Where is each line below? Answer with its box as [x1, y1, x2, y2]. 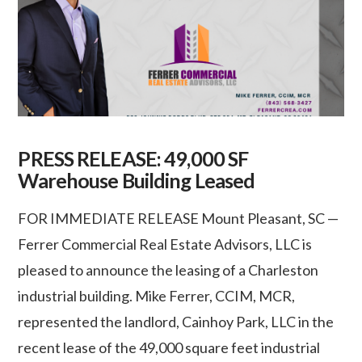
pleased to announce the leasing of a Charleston [18, 261, 319, 280]
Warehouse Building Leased [18, 167, 255, 192]
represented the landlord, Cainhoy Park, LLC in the [18, 313, 335, 331]
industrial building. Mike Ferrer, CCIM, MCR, [18, 287, 296, 305]
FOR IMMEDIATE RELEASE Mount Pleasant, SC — [18, 209, 339, 228]
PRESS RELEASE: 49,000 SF [18, 145, 249, 170]
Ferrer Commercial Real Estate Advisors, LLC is [18, 235, 313, 254]
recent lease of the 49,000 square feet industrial [18, 339, 321, 357]
